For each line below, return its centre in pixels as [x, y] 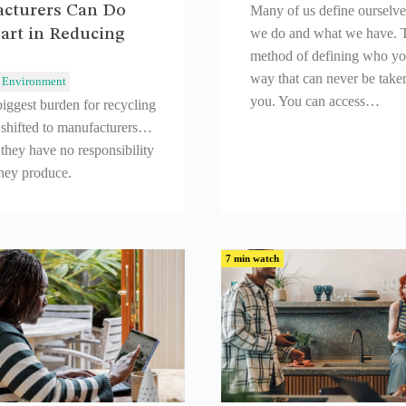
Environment [34, 81]
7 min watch [252, 258]
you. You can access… [315, 101]
